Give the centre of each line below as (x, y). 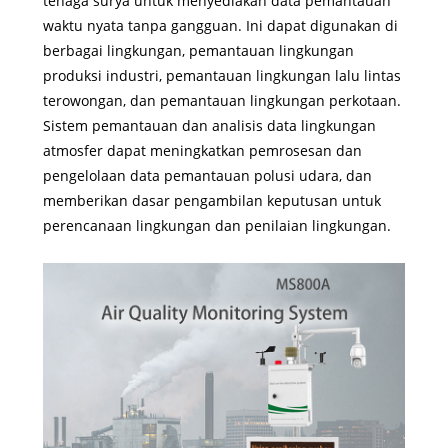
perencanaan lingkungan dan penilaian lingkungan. (216, 225)
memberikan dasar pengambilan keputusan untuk (211, 200)
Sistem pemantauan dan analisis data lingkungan (209, 125)
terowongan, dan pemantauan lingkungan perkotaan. (221, 100)
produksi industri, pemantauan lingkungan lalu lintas (221, 75)
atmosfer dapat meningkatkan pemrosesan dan (202, 150)
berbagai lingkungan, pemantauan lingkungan (198, 50)
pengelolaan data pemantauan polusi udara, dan (207, 175)
